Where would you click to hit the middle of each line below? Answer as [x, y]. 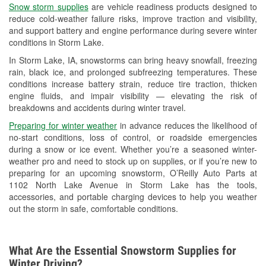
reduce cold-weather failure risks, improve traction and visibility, [133, 19]
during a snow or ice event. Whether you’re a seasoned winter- [133, 149]
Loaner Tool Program [113, 79]
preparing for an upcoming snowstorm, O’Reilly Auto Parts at [133, 173]
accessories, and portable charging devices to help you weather [133, 197]
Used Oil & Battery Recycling [126, 9]
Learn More [75, 217]
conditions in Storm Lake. [56, 42]
